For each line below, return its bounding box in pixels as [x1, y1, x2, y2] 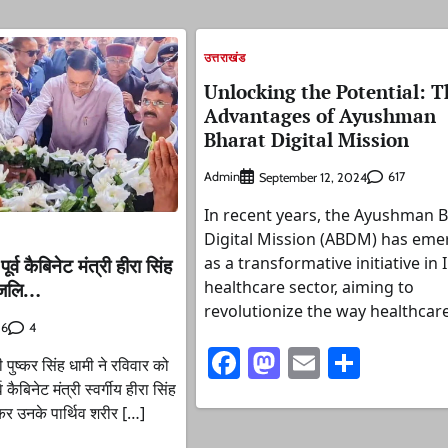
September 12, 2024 [258, 169, 367, 185]
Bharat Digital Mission [203, 127, 409, 153]
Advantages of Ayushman [203, 103, 436, 129]
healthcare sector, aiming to [203, 275, 414, 298]
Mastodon [279, 342, 417, 382]
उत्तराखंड [203, 50, 246, 66]
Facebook [239, 342, 369, 382]
